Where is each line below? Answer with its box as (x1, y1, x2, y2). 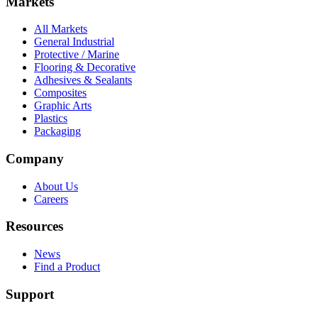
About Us (34, 180, 78, 192)
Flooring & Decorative (34, 61, 136, 74)
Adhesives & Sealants (34, 74, 132, 87)
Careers (34, 192, 68, 205)
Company (6, 150, 64, 166)
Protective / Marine (34, 48, 119, 61)
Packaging (34, 125, 81, 138)
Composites (34, 87, 87, 99)
